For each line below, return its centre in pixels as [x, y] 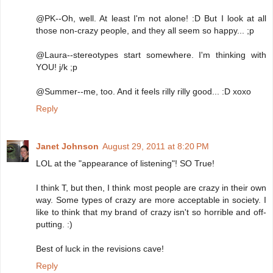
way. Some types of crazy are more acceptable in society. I [151, 200]
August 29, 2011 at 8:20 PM [156, 147]
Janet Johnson [67, 147]
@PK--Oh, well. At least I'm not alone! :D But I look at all [151, 19]
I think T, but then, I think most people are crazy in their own [151, 188]
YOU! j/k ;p [57, 67]
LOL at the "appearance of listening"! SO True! [125, 164]
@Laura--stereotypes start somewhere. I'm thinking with [151, 55]
